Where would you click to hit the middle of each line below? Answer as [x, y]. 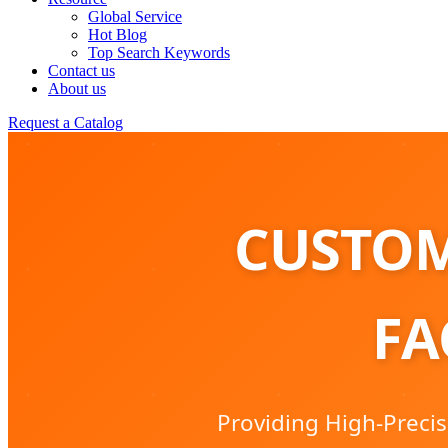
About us [77, 88]
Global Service [135, 16]
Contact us [81, 70]
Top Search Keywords [159, 52]
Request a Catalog [65, 122]
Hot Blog [117, 34]
